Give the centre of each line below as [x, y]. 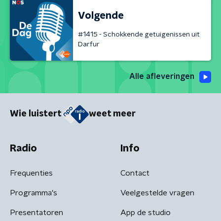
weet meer [112, 114]
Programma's [34, 193]
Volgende [101, 16]
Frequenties [31, 173]
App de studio [146, 212]
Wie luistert [36, 114]
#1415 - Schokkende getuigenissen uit [139, 34]
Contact [135, 173]
